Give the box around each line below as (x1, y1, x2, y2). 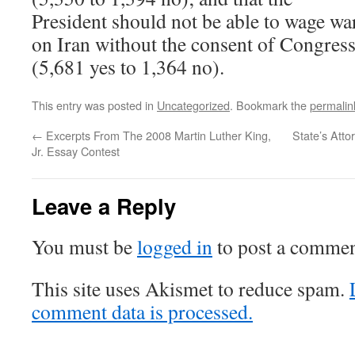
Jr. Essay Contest (32, 143, 120, 159)
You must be (32, 233, 137, 260)
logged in (137, 233, 212, 260)
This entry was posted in (32, 97, 157, 113)
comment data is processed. (32, 298, 253, 325)
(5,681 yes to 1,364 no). (32, 53, 224, 80)
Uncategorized (157, 97, 230, 113)
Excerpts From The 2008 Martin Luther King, (43, 127, 271, 143)
